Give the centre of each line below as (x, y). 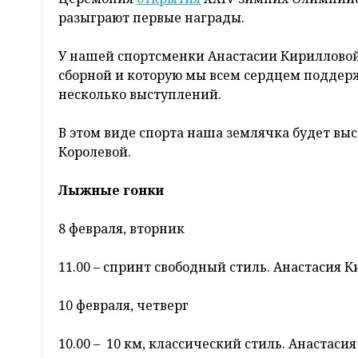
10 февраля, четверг (123, 306)
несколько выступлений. (143, 95)
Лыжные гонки (111, 191)
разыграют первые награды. (151, 18)
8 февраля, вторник (121, 229)
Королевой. (95, 152)
